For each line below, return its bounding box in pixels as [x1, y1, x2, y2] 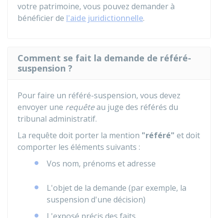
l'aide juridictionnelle [66, 13, 143, 23]
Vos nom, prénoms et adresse [47, 158, 156, 169]
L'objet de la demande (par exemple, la [47, 182, 186, 193]
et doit [175, 130, 200, 141]
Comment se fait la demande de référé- [18, 52, 191, 64]
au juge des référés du [94, 102, 178, 112]
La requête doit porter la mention [18, 130, 142, 141]
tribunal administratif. [18, 113, 97, 124]
